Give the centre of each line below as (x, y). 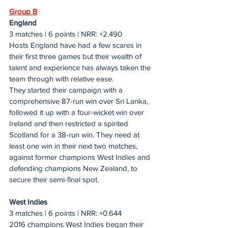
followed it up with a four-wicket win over (78, 112)
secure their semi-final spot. (54, 179)
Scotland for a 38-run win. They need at (75, 134)
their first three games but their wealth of (76, 56)
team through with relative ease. (61, 78)
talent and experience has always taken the (81, 67)
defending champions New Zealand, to (74, 168)
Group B (23, 11)
